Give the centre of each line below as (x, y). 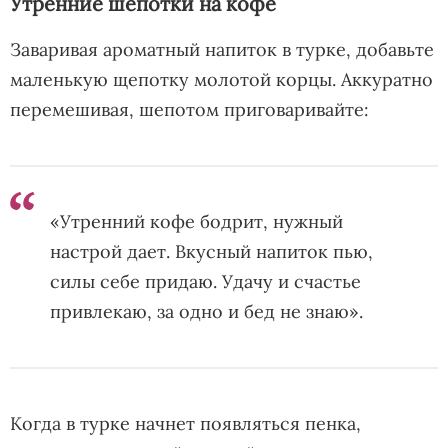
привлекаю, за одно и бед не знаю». (206, 311)
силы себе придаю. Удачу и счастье (205, 281)
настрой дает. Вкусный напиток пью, (211, 251)
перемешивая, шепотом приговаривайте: (189, 109)
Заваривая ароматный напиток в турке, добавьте (222, 49)
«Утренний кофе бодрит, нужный (196, 221)
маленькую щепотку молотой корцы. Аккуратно (221, 79)
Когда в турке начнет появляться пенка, (185, 423)
